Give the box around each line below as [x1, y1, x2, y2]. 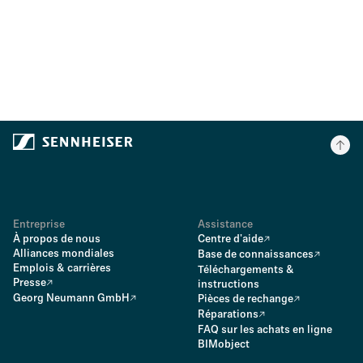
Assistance [198, 220, 253, 230]
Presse [13, 278, 46, 288]
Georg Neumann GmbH [13, 293, 130, 304]
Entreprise [13, 220, 65, 230]
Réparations [198, 310, 258, 320]
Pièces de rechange [198, 294, 293, 305]
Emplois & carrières [13, 263, 111, 274]
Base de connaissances [198, 250, 314, 260]
